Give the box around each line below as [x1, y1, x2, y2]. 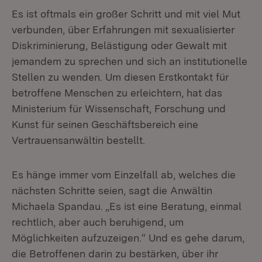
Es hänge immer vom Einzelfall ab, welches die [12, 168, 236, 181]
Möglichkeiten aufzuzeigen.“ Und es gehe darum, [12, 232, 244, 244]
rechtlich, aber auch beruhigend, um [12, 216, 184, 228]
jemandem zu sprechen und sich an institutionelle [12, 55, 247, 67]
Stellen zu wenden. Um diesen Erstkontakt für [12, 71, 229, 83]
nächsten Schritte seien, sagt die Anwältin [12, 184, 212, 196]
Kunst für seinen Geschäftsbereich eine [12, 118, 198, 130]
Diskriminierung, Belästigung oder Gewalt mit [12, 39, 227, 51]
